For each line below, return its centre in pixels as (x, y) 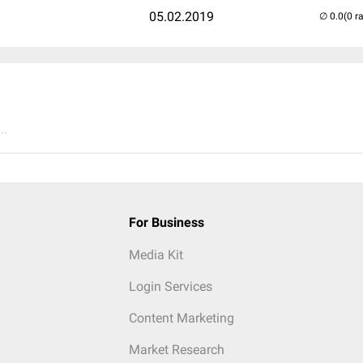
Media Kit (156, 255)
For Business (166, 222)
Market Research (176, 350)
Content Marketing (181, 318)
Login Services (170, 286)
